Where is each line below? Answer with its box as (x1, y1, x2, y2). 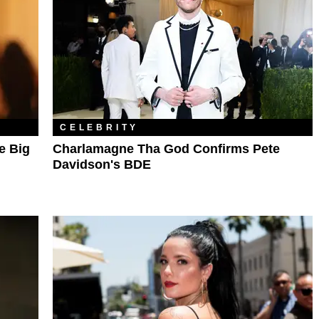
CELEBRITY (60, 122, 140, 133)
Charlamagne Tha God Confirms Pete (53, 142, 280, 157)
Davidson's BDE (53, 157, 151, 172)
